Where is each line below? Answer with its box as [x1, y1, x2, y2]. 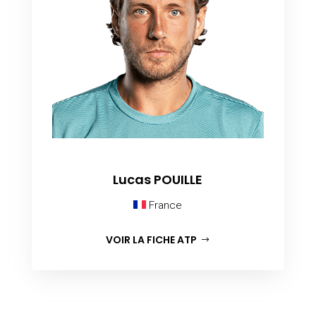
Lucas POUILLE [113, 170, 203, 188]
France [146, 198, 183, 212]
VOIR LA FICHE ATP [106, 232, 197, 247]
